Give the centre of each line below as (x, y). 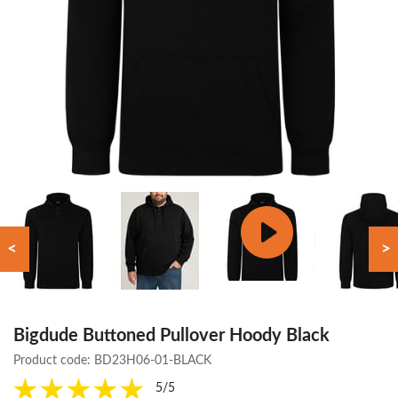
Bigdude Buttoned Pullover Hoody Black (171, 335)
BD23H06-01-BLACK (153, 360)
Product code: (54, 360)
